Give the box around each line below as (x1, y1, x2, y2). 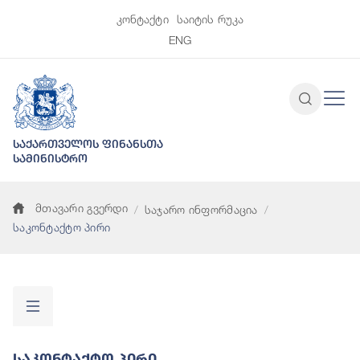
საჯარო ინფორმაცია (144, 202, 258, 217)
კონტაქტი (116, 12, 169, 26)
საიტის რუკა (176, 12, 244, 26)
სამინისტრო (13, 152, 88, 166)
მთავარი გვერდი (35, 201, 128, 215)
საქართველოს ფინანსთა (13, 137, 163, 151)
